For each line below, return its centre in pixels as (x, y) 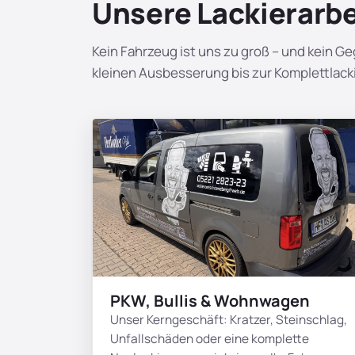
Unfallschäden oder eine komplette (210, 339)
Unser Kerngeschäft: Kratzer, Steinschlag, (229, 320)
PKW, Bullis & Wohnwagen (210, 301)
